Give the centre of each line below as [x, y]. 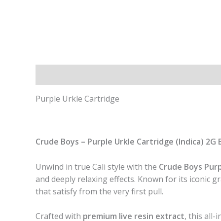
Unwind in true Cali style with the [97, 166]
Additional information [133, 75]
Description [58, 75]
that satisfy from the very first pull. [99, 191]
